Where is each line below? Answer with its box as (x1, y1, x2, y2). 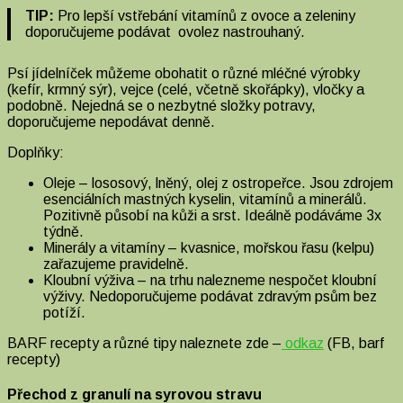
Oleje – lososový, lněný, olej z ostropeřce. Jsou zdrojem (43, 175, 393, 191)
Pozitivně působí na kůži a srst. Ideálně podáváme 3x (43, 207, 381, 223)
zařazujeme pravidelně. (43, 255, 189, 272)
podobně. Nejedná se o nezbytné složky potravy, (7, 97, 316, 113)
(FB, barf (324, 335, 384, 351)
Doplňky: (7, 144, 64, 160)
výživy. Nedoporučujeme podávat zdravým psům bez (43, 288, 377, 304)
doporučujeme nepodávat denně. (7, 113, 219, 130)
